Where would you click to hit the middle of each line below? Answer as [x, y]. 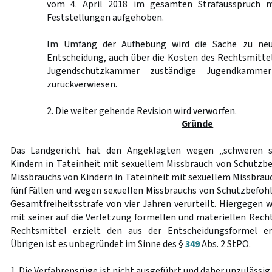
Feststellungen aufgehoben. [105, 18]
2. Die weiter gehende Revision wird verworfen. [141, 111]
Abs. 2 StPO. [225, 244]
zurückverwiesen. [82, 84]
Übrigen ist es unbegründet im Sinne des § [97, 244]
